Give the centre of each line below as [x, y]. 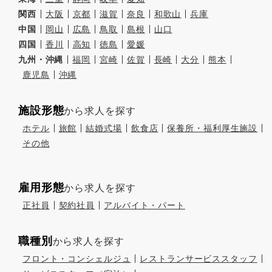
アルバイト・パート [144, 205]
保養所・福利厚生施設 [212, 128]
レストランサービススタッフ [199, 258]
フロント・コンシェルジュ [77, 258]
